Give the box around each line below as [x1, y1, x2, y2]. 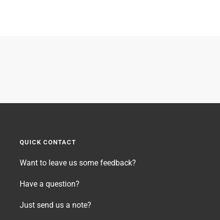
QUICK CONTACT [20, 138, 76, 146]
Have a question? [20, 179, 80, 189]
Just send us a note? [20, 200, 91, 210]
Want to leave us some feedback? [20, 158, 136, 168]
